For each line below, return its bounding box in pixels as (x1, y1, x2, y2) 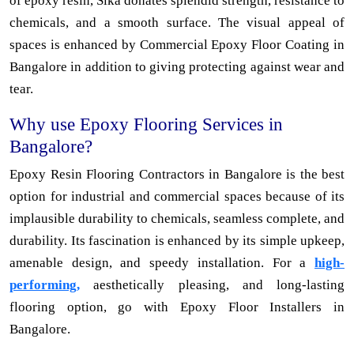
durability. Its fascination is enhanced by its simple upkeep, (9, 233, 345, 249)
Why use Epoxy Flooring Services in (9, 114, 283, 135)
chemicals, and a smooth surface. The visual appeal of (9, 15, 345, 31)
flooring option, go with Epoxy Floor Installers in (9, 299, 345, 315)
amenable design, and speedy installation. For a (9, 255, 314, 271)
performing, (9, 277, 80, 293)
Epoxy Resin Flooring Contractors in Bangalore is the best (9, 167, 345, 183)
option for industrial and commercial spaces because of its (9, 189, 345, 205)
